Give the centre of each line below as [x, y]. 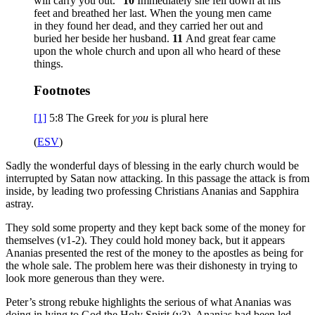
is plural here [178, 118]
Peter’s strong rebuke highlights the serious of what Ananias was [148, 302]
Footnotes [62, 91]
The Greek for [99, 118]
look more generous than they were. [85, 278]
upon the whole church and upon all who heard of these [157, 51]
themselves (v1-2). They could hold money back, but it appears [145, 240]
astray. [20, 204]
